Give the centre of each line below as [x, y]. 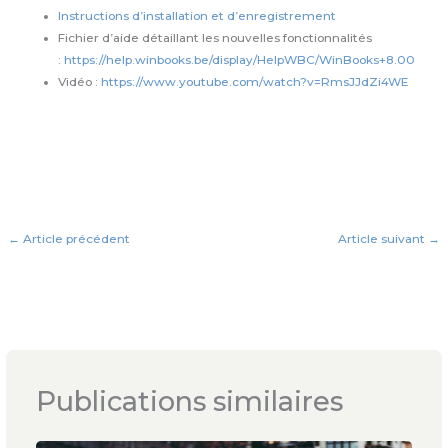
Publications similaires [190, 402]
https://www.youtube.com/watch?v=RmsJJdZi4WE [255, 81]
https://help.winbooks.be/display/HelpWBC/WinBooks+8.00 [240, 59]
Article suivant [382, 239]
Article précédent [75, 239]
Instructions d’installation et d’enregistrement [197, 15]
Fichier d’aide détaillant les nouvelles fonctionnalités [215, 37]
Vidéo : [80, 81]
